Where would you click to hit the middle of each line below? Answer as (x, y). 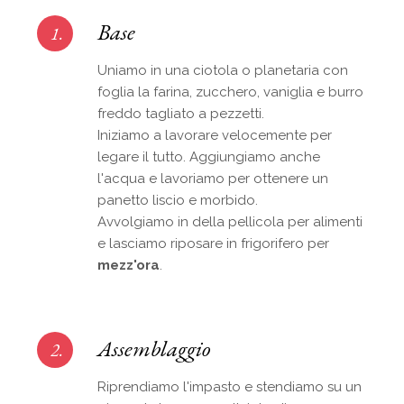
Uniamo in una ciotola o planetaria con (223, 70)
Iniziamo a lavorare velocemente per (215, 135)
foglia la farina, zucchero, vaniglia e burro (231, 92)
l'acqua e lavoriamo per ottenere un (213, 178)
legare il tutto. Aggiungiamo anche (209, 156)
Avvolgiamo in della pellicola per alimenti (230, 221)
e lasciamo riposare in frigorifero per (214, 243)
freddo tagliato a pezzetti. (181, 113)
